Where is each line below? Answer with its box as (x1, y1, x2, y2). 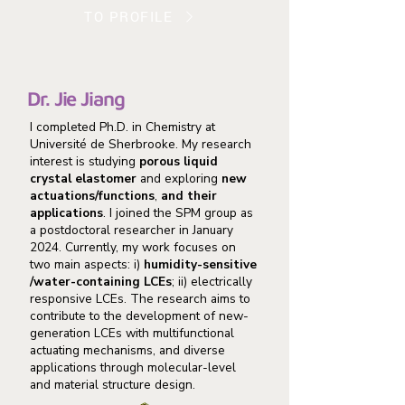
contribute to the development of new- (30, 307, 249, 325)
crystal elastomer (30, 170, 137, 187)
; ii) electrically (172, 273, 252, 290)
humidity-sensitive (144, 256, 257, 273)
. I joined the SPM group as (103, 204, 253, 221)
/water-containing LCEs (30, 273, 172, 290)
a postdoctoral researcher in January (30, 221, 233, 239)
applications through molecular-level (30, 359, 236, 376)
